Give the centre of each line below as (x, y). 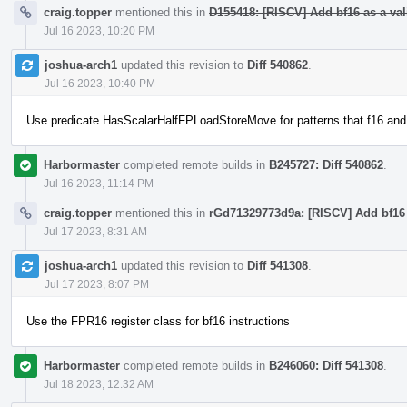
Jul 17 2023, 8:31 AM (95, 231)
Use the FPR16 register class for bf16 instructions (158, 321)
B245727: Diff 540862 (326, 164)
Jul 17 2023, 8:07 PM (97, 284)
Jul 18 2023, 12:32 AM (99, 384)
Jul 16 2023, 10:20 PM (99, 30)
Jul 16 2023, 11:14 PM (99, 183)
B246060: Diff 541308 (326, 365)
